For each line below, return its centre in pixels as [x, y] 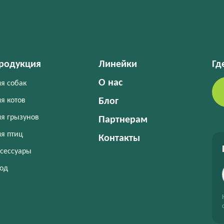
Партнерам [123, 120]
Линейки [117, 64]
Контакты [119, 138]
